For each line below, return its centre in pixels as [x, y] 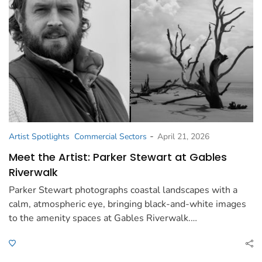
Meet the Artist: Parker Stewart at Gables [118, 157]
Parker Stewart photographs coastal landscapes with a [123, 190]
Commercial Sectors [111, 137]
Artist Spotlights [39, 137]
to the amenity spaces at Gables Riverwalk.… [103, 218]
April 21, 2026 [183, 137]
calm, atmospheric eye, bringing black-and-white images [127, 204]
